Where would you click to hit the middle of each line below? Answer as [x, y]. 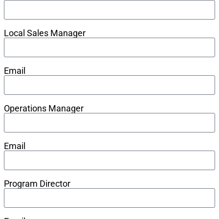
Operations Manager [44, 108]
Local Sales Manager [45, 33]
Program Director [37, 183]
